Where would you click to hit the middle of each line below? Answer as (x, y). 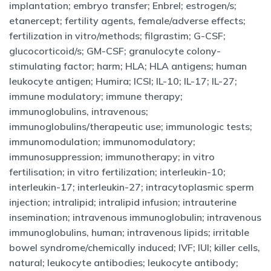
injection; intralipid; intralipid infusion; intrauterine (123, 202)
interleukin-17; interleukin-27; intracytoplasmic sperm (132, 187)
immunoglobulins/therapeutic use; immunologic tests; (131, 126)
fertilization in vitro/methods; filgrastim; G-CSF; (117, 36)
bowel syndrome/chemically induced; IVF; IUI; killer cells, (135, 247)
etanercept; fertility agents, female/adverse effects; (127, 21)
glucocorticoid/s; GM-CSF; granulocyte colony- (115, 51)
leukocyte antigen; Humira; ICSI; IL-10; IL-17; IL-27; (123, 81)
